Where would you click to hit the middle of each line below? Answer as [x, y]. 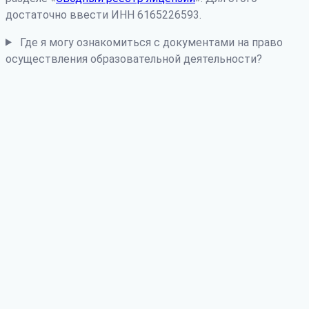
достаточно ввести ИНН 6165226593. [103, 14]
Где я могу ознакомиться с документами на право [151, 42]
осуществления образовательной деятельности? [134, 59]
